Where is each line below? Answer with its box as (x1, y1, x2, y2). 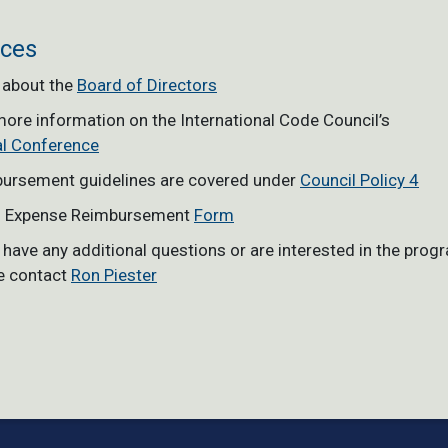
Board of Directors (77, 74, 217, 95)
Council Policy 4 (300, 169, 419, 190)
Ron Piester (71, 264, 157, 285)
